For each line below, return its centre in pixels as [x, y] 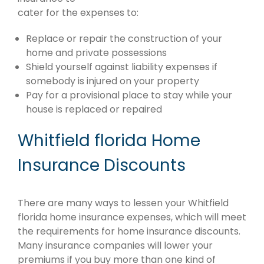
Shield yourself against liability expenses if [122, 67]
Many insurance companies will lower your [115, 246]
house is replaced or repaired [94, 110]
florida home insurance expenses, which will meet [132, 217]
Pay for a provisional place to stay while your [129, 95]
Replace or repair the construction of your [124, 39]
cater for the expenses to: [78, 13]
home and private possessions [96, 53]
